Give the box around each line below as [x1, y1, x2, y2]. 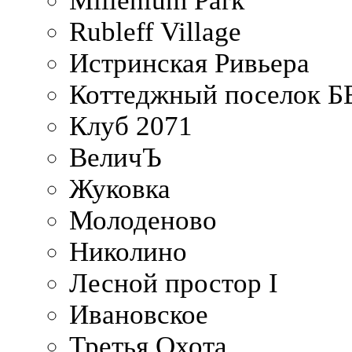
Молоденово [69, 204, 217, 236]
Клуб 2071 [69, 110, 192, 141]
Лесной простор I [69, 267, 278, 299]
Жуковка [69, 173, 170, 204]
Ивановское [69, 299, 208, 330]
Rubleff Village [69, 16, 241, 47]
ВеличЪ [69, 141, 162, 173]
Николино [69, 236, 187, 267]
